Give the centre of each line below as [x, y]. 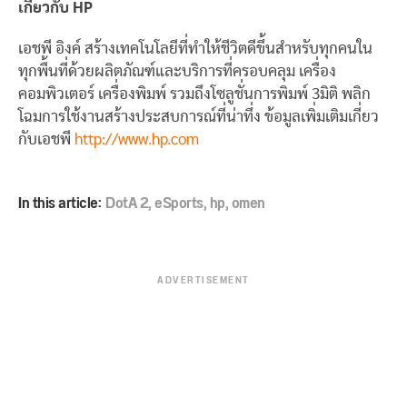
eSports [179, 203]
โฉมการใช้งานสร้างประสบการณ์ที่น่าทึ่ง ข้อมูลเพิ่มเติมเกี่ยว [199, 116]
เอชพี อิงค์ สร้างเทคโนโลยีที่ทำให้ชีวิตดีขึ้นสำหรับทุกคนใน [195, 48]
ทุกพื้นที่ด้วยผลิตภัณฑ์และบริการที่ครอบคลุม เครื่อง [177, 71]
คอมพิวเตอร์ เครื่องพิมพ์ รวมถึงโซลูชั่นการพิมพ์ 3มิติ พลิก [194, 94]
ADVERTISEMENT [203, 280]
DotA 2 [127, 203]
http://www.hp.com [137, 139]
